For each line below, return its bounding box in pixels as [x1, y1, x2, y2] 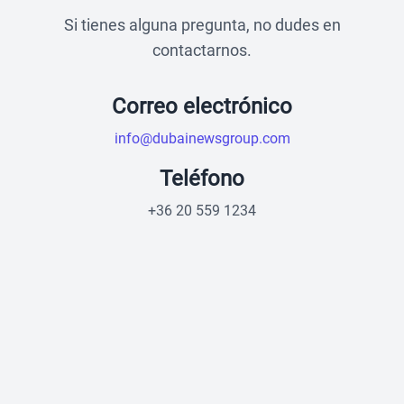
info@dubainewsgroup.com [114, 129, 290, 147]
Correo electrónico [112, 93, 292, 119]
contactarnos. [152, 40, 252, 60]
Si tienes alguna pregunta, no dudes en [63, 14, 341, 34]
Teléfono [160, 165, 244, 191]
